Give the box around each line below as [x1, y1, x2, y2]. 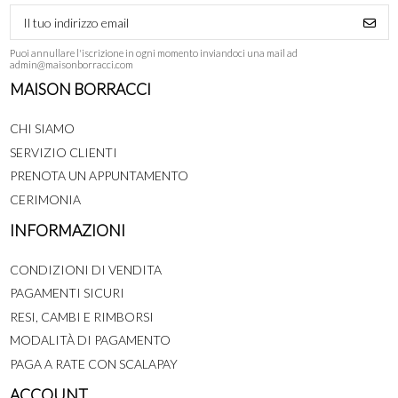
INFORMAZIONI [9, 220, 125, 240]
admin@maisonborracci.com [9, 59, 133, 71]
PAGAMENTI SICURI [9, 285, 124, 301]
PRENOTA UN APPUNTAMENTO [9, 168, 188, 184]
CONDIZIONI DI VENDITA [9, 261, 162, 277]
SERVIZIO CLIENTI [9, 144, 117, 160]
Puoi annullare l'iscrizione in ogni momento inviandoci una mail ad [9, 47, 298, 60]
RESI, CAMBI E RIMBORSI [9, 308, 154, 324]
